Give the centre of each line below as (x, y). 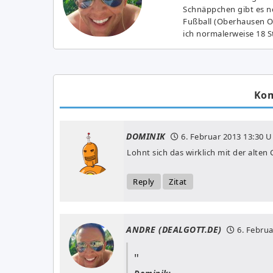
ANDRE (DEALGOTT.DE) (174, 229)
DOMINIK (146, 136)
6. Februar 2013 (211, 136)
